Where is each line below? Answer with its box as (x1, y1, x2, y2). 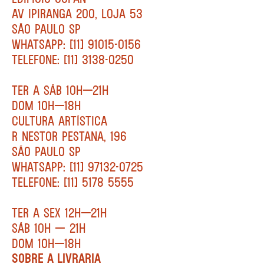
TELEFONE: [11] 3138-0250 (12, 51, 134, 68)
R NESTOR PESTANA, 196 (12, 127, 127, 144)
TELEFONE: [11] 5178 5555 (12, 173, 134, 190)
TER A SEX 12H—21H (12, 204, 107, 221)
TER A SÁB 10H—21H (12, 81, 108, 98)
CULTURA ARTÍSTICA (12, 112, 107, 129)
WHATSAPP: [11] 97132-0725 (12, 158, 143, 175)
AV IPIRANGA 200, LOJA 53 (12, 5, 143, 22)
